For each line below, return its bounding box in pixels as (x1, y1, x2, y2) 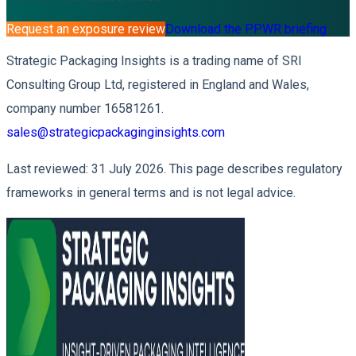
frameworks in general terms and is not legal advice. (6, 185, 296, 200)
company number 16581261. (6, 101, 164, 116)
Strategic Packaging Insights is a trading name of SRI (6, 53, 302, 68)
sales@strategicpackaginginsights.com (6, 125, 225, 140)
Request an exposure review (6, 21, 165, 37)
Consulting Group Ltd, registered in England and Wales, (6, 77, 309, 92)
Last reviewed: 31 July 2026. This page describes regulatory (6, 161, 342, 176)
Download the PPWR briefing (165, 21, 327, 37)
